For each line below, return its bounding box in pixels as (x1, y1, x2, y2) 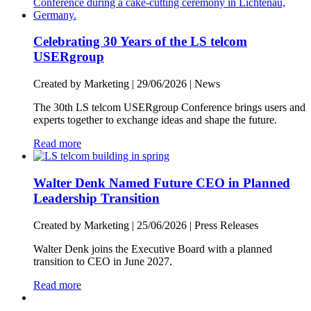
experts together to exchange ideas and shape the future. (33, 114, 277, 126)
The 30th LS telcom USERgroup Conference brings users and (33, 101, 305, 114)
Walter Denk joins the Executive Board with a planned (33, 242, 272, 255)
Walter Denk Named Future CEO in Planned (33, 175, 290, 190)
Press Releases (194, 219, 258, 231)
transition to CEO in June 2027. (33, 255, 172, 267)
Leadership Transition (33, 190, 160, 205)
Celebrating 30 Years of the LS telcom (33, 34, 247, 49)
